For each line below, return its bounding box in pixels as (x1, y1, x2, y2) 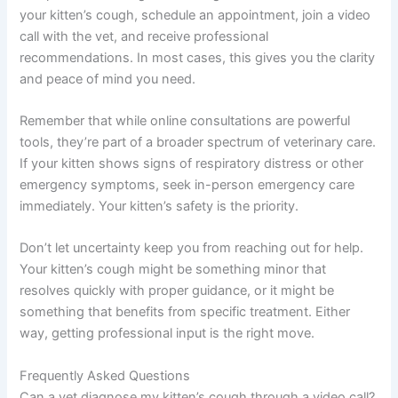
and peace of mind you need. (20, 70, 196, 87)
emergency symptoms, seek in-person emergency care (20, 176, 355, 193)
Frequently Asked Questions (20, 367, 191, 384)
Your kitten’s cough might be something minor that (20, 261, 327, 278)
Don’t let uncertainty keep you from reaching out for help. (20, 240, 364, 257)
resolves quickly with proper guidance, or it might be (20, 283, 335, 299)
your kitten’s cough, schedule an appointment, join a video (20, 6, 371, 23)
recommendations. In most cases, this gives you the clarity (20, 49, 376, 66)
